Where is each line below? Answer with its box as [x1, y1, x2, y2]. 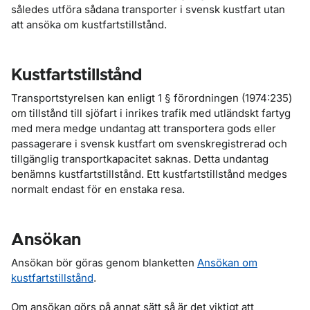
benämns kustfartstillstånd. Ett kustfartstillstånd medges [11, 167, 287, 181]
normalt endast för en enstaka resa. [11, 183, 185, 196]
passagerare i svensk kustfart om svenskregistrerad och [11, 137, 287, 150]
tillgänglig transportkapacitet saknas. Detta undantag [11, 152, 268, 165]
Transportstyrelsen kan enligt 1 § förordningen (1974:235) [11, 91, 292, 104]
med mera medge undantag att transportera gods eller [11, 122, 276, 135]
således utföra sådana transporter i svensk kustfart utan [11, 3, 285, 16]
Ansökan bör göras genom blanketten [11, 256, 197, 269]
